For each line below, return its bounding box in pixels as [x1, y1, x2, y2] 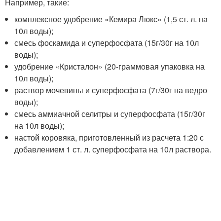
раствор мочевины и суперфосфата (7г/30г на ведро [14, 84, 208, 96]
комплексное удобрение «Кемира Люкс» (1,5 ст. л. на [14, 13, 208, 25]
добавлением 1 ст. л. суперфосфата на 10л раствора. [14, 144, 212, 155]
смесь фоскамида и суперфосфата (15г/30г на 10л [14, 37, 199, 48]
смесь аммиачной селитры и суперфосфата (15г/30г [14, 108, 206, 119]
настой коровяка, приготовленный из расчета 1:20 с [14, 132, 204, 143]
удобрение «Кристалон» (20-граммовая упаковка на [14, 61, 205, 72]
